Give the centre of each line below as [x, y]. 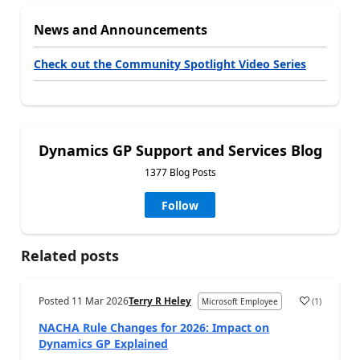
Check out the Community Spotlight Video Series [170, 64]
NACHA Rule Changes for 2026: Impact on [154, 327]
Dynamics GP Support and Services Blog [180, 150]
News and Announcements [121, 30]
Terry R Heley [160, 301]
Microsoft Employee [240, 301]
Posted [55, 301]
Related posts [70, 256]
